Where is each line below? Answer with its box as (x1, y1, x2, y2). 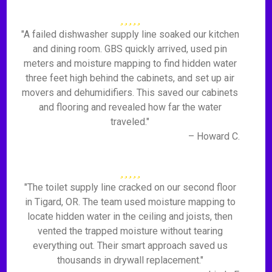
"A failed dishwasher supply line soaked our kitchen (21, 29, 239, 40)
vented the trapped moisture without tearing (37, 225, 223, 237)
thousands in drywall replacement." (56, 254, 203, 266)
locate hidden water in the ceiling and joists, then (27, 211, 233, 222)
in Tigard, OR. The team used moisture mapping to (24, 196, 236, 208)
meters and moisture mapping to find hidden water (23, 58, 237, 69)
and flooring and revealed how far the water (38, 101, 222, 113)
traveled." (110, 116, 150, 127)
